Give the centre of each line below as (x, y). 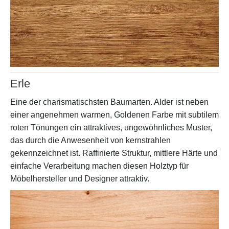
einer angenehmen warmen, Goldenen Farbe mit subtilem (114, 115)
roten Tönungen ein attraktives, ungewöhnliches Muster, (111, 128)
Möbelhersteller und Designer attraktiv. (80, 179)
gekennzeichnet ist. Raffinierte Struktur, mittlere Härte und (114, 153)
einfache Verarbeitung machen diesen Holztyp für (99, 166)
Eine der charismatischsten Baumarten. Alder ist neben (109, 102)
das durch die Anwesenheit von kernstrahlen (90, 141)
